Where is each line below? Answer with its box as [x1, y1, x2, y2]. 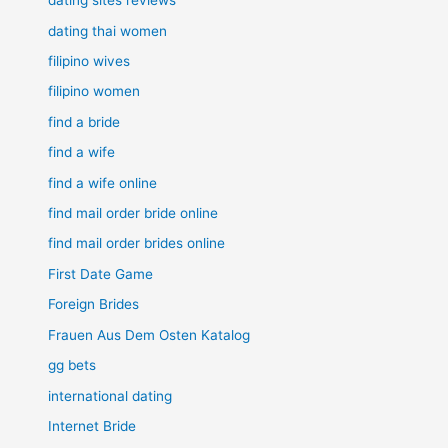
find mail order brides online [48, 235, 226, 252]
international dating [48, 387, 173, 404]
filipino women [48, 83, 141, 100]
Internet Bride [48, 417, 137, 434]
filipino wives [48, 53, 131, 70]
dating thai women [48, 22, 168, 39]
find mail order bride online [48, 205, 219, 222]
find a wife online [48, 174, 158, 191]
